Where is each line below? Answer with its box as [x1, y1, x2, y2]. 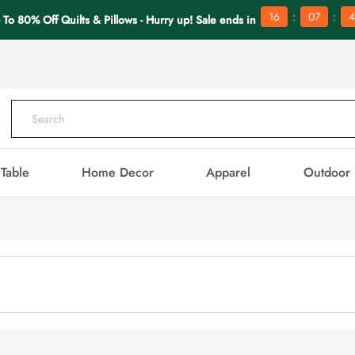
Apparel [206, 163, 251, 182]
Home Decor [82, 163, 155, 182]
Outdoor [303, 163, 350, 182]
